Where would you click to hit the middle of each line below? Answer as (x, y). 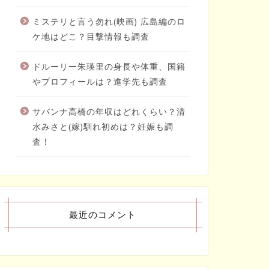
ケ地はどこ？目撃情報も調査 (91, 36)
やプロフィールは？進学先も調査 (100, 81)
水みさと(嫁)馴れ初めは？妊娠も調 (103, 126)
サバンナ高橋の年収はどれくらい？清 (109, 111)
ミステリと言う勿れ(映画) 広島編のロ (109, 21)
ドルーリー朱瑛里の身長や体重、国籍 (109, 66)
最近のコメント (102, 214)
